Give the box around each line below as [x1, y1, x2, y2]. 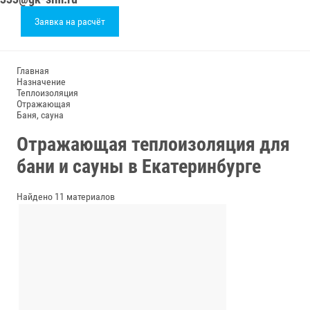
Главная [17, 65, 49, 76]
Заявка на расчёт [35, 16, 105, 27]
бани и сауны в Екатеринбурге [17, 154, 261, 178]
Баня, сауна [17, 109, 64, 120]
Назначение [17, 76, 66, 87]
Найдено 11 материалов [17, 190, 115, 202]
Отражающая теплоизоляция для [17, 132, 290, 156]
